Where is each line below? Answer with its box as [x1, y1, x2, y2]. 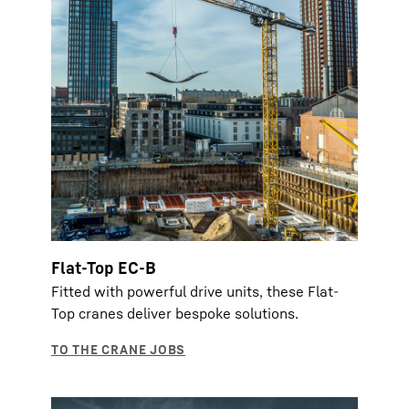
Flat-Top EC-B [51, 257, 156, 278]
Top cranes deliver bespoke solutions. [51, 304, 299, 322]
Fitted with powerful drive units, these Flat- [51, 282, 339, 300]
